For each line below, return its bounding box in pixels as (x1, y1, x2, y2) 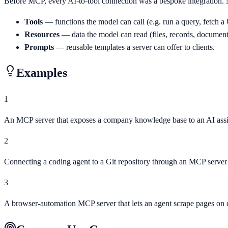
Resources (24, 30, 60, 39)
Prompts (24, 42, 54, 51)
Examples (16, 66, 67, 80)
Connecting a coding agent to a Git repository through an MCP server (4, 157, 227, 166)
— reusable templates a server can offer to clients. (54, 42, 215, 51)
